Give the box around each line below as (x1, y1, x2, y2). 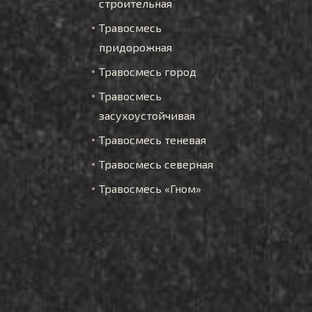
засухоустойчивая (99, 109, 195, 122)
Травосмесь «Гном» (99, 182, 201, 195)
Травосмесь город (99, 65, 196, 78)
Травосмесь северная (99, 157, 213, 171)
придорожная (99, 40, 172, 54)
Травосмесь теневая (99, 133, 206, 146)
